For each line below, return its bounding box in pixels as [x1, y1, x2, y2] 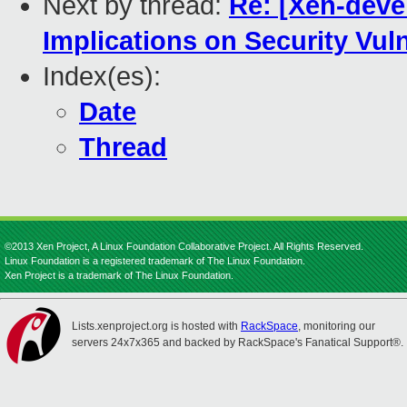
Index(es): [43, 62, 161, 92]
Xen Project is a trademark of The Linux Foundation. [5, 270, 233, 281]
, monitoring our [298, 320, 375, 333]
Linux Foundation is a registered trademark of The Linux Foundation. [5, 255, 305, 266]
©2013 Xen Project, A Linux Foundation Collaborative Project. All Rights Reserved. [5, 241, 363, 252]
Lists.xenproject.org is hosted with [72, 320, 241, 333]
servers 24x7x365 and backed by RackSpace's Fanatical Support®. [72, 336, 403, 349]
